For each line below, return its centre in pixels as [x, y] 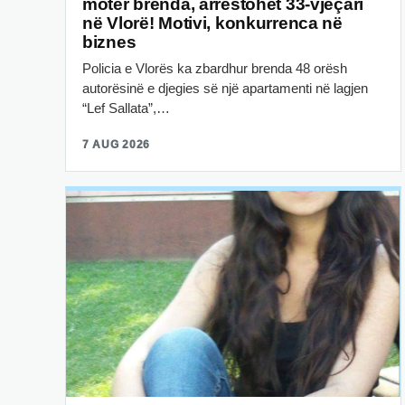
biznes [109, 42]
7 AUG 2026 [117, 145]
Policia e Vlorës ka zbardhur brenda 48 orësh [215, 69]
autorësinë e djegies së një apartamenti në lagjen [225, 89]
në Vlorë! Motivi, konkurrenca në [212, 24]
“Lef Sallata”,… [126, 108]
